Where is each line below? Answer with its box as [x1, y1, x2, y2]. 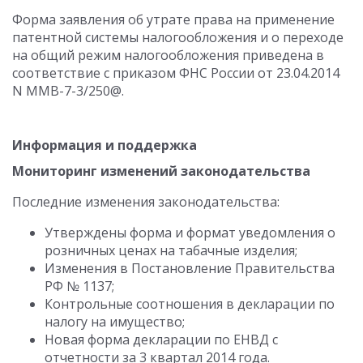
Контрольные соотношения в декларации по [45, 295, 335, 313]
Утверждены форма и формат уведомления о [45, 224, 335, 241]
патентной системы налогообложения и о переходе [12, 28, 344, 46]
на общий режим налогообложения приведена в [12, 46, 324, 64]
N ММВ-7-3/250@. [12, 82, 124, 100]
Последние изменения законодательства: [12, 193, 280, 211]
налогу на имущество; [45, 313, 185, 331]
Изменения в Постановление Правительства [45, 259, 335, 277]
